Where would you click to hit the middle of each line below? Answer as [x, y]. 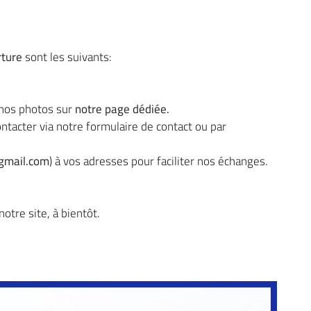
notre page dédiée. [122, 109]
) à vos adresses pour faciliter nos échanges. [159, 161]
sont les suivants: [67, 57]
